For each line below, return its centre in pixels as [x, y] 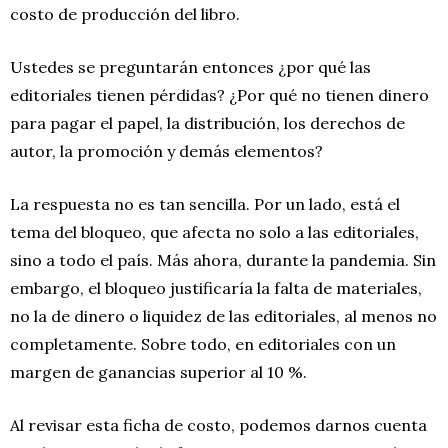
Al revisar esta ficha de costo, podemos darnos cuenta [218, 424]
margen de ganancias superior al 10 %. [158, 371]
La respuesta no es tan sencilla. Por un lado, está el [205, 203]
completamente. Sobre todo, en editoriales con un [203, 343]
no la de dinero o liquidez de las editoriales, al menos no [223, 315]
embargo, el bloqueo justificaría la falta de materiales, [216, 287]
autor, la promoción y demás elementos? [166, 150]
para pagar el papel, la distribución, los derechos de [207, 122]
